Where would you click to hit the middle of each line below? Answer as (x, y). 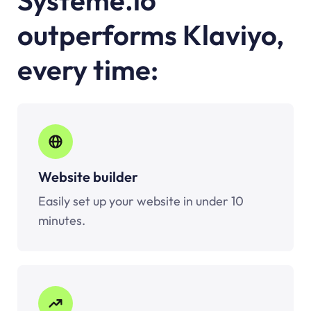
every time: (88, 69)
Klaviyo (229, 34)
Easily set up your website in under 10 (141, 201)
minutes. (62, 220)
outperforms (100, 34)
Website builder (88, 176)
